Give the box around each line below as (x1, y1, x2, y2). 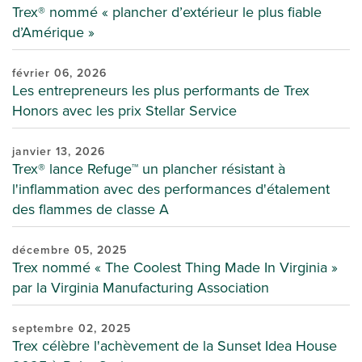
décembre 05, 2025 (12, 242, 127, 259)
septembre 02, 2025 (12, 320, 131, 337)
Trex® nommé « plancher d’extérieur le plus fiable (12, 2, 322, 23)
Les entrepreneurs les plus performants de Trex (12, 80, 309, 101)
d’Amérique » (12, 22, 95, 43)
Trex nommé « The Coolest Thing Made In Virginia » (12, 257, 338, 278)
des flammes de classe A (12, 199, 169, 220)
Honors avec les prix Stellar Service (12, 100, 237, 121)
